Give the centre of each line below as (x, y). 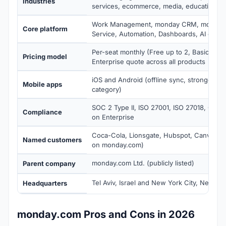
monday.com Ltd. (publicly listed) (143, 163)
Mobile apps (42, 84)
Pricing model (45, 57)
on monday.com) (118, 145)
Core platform (45, 29)
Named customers (52, 140)
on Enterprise (113, 117)
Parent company (49, 164)
